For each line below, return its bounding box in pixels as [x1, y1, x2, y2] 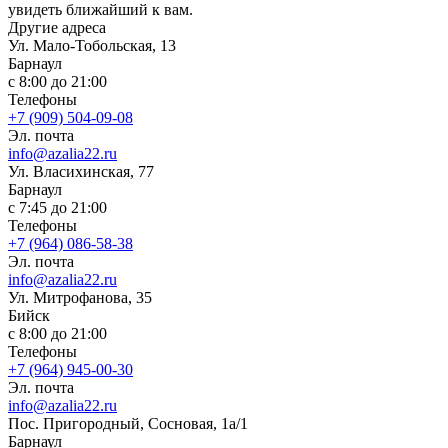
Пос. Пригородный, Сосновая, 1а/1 [8, 414, 248, 432]
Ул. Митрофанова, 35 [8, 288, 152, 306]
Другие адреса [8, 18, 106, 36]
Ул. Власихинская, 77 [8, 162, 154, 180]
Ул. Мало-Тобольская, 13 [8, 36, 176, 54]
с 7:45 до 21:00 [8, 198, 107, 216]
